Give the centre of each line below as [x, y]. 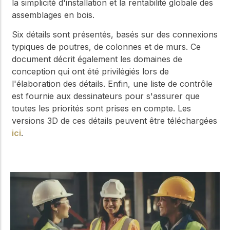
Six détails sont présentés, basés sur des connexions [115, 34]
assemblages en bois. [53, 15]
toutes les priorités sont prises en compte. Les [101, 108]
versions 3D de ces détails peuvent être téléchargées [114, 120]
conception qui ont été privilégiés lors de [90, 71]
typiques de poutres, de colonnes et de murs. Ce [106, 46]
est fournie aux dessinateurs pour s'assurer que [106, 96]
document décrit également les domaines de [97, 59]
